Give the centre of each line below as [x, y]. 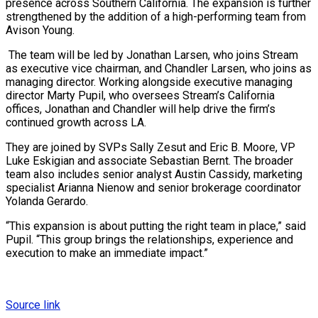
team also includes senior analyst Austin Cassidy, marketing [154, 174]
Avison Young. [40, 30]
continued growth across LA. [76, 122]
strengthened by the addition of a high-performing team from [156, 16]
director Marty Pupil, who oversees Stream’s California [140, 95]
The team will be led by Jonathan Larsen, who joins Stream [152, 55]
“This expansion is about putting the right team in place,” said [156, 226]
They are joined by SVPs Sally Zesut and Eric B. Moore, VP [150, 147]
